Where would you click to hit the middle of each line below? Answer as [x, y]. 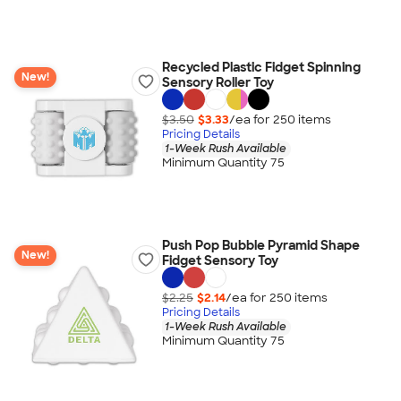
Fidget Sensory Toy [220, 260]
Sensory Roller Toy [218, 82]
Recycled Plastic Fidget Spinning [261, 67]
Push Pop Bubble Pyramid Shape [260, 245]
